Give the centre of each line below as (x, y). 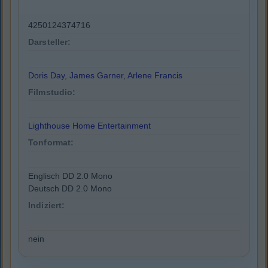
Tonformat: (51, 143)
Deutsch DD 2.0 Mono (70, 189)
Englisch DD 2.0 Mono (70, 176)
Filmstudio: (52, 92)
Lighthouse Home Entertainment (89, 126)
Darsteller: (50, 42)
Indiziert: (47, 205)
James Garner (96, 76)
